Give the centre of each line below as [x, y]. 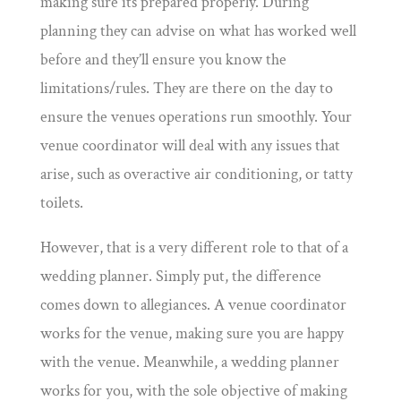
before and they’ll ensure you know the [163, 60]
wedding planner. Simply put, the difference [180, 277]
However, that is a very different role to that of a [194, 248]
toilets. [61, 203]
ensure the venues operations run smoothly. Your [196, 117]
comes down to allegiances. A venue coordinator [193, 305]
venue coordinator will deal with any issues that [190, 146]
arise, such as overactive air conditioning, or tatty [196, 175]
